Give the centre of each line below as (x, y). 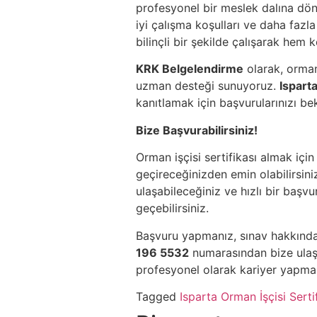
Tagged (158, 297)
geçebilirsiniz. (172, 208)
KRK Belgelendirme (190, 69)
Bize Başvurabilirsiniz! (197, 130)
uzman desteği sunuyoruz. (208, 86)
